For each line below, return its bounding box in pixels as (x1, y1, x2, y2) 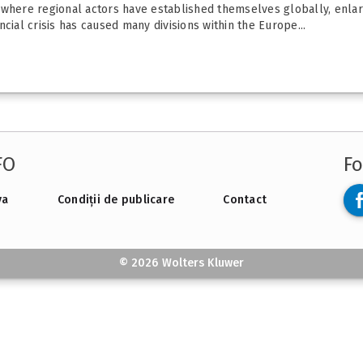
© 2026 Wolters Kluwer (118, 256, 245, 271)
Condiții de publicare (57, 193, 174, 207)
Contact (223, 193, 267, 207)
